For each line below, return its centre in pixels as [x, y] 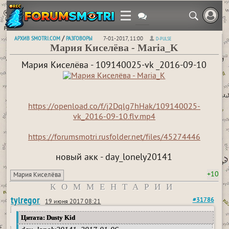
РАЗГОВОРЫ [79, 38]
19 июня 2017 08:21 [73, 202]
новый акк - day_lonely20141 [114, 158]
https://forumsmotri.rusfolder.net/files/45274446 [114, 138]
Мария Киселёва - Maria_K [114, 48]
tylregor [26, 200]
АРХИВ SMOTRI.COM [38, 38]
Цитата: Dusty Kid [48, 217]
